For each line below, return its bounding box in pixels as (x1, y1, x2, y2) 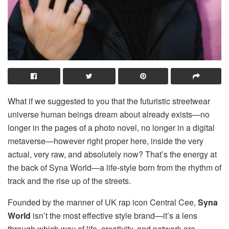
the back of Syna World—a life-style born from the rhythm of (8, 161, 221, 173)
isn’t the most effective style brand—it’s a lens (31, 209, 197, 221)
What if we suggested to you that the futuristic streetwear (8, 95, 210, 107)
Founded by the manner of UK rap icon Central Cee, (8, 196, 198, 208)
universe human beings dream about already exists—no (8, 108, 210, 120)
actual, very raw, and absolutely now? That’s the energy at (8, 148, 217, 160)
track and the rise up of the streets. (8, 174, 131, 187)
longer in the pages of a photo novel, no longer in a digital (8, 121, 215, 133)
